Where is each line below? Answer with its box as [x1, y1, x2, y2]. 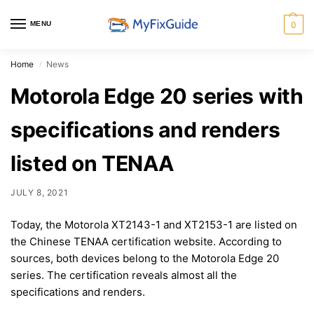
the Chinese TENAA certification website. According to [11, 234, 282, 248]
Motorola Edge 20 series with [11, 83, 303, 109]
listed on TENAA [11, 151, 174, 176]
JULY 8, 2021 [11, 187, 69, 198]
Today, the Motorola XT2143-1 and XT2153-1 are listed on [11, 217, 297, 231]
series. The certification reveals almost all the [11, 268, 237, 282]
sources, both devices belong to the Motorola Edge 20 [11, 251, 279, 265]
